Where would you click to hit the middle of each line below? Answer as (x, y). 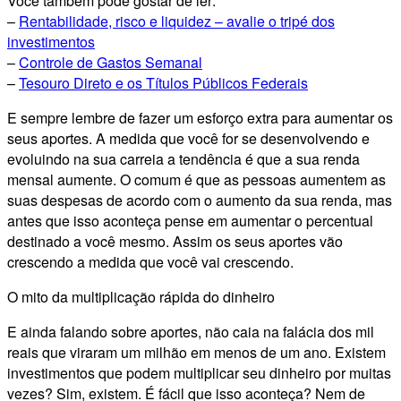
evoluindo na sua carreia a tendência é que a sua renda (183, 158)
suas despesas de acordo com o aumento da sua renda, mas (200, 200)
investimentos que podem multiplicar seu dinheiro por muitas (199, 372)
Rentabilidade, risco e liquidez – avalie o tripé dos (177, 21)
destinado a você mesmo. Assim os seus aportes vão (175, 241)
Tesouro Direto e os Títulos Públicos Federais (163, 82)
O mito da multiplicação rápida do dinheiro (141, 296)
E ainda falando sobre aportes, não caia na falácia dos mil (191, 331)
